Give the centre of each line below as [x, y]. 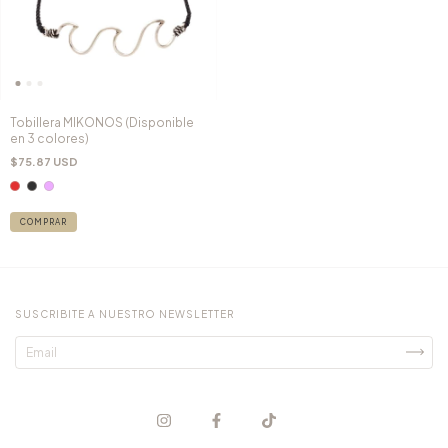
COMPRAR [43, 221]
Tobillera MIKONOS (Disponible [102, 122]
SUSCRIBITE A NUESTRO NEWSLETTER [124, 313]
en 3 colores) [49, 138]
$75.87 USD [44, 161]
